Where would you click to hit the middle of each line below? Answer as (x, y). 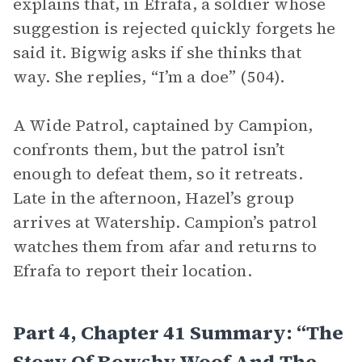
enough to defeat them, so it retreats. (158, 174)
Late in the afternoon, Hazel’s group (154, 198)
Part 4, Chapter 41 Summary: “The (178, 333)
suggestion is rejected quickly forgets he (175, 28)
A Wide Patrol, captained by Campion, (163, 125)
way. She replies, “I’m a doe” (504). (149, 77)
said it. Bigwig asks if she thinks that (157, 53)
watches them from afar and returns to (165, 246)
